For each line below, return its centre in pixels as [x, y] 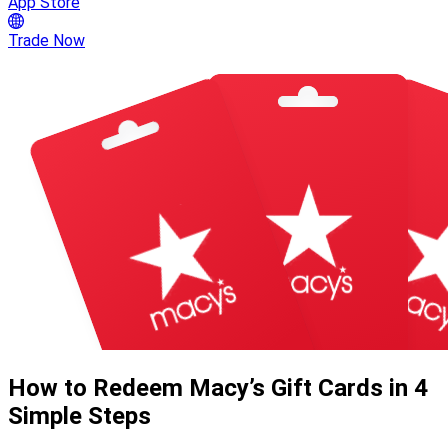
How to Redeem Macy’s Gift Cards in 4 [218, 387]
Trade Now [46, 40]
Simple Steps [79, 415]
